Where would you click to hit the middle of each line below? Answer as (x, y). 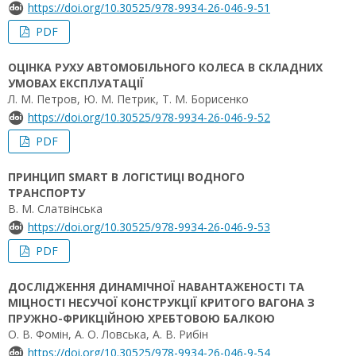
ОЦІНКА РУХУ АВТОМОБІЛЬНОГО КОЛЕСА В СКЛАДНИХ (165, 67)
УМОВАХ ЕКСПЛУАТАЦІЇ (76, 83)
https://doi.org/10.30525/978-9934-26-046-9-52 (149, 117)
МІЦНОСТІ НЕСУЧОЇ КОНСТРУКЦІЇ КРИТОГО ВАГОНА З (161, 302)
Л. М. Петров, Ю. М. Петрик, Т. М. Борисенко (128, 99)
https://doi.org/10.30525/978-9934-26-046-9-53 (149, 227)
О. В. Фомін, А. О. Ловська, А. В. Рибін (108, 334)
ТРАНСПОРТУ (46, 193)
